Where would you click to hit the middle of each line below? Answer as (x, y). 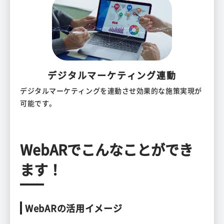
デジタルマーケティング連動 (112, 75)
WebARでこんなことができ (106, 150)
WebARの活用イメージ (74, 208)
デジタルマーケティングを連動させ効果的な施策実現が (111, 91)
